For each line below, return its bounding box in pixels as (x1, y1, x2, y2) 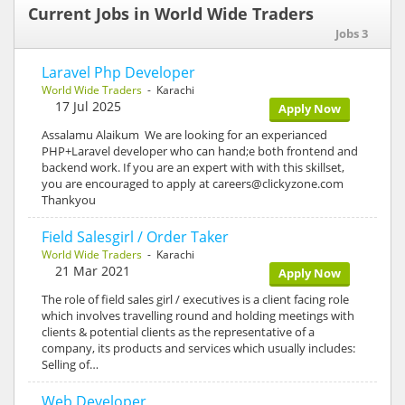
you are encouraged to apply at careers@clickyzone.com (42, 175, 344, 192)
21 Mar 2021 (55, 262, 130, 279)
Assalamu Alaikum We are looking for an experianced (42, 127, 327, 143)
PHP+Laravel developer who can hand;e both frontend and (42, 143, 358, 159)
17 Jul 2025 (55, 98, 121, 115)
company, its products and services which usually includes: (42, 340, 355, 356)
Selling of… (42, 356, 99, 372)
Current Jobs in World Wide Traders (28, 3, 314, 24)
